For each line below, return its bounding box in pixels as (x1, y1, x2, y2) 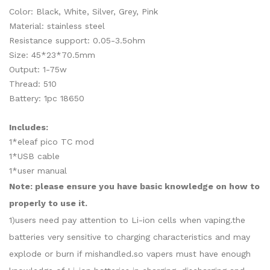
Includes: (9, 122, 48, 132)
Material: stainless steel (9, 21, 105, 31)
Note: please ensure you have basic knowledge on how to (9, 181, 260, 191)
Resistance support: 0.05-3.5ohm (9, 36, 145, 45)
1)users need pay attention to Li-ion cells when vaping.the (9, 215, 245, 225)
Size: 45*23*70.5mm (9, 50, 95, 60)
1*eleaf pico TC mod (9, 137, 94, 146)
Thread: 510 (9, 79, 57, 89)
